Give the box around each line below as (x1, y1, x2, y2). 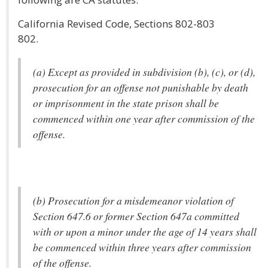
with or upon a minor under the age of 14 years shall (33, 224, 257, 239)
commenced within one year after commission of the (33, 111, 255, 126)
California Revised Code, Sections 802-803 (18, 17, 215, 31)
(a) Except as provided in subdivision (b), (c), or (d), (33, 65, 255, 79)
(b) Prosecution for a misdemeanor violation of (33, 193, 234, 208)
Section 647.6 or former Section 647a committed (33, 209, 239, 223)
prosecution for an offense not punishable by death (33, 80, 248, 95)
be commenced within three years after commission (33, 240, 251, 254)
